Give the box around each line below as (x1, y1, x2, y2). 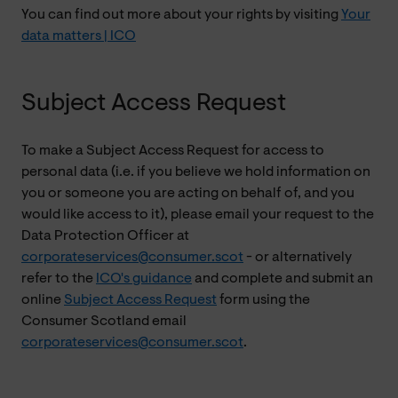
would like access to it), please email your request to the (21, 207, 374, 222)
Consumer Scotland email (21, 314, 187, 329)
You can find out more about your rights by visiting (21, 7, 341, 22)
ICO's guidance (96, 271, 192, 286)
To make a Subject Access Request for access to (21, 143, 324, 158)
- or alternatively (243, 250, 352, 265)
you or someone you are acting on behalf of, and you (21, 186, 354, 201)
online (21, 292, 64, 307)
